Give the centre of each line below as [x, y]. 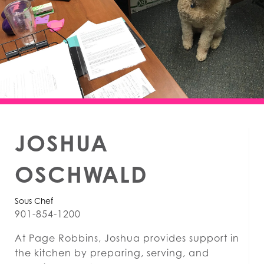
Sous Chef [34, 201]
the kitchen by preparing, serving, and [112, 253]
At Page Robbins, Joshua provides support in [127, 238]
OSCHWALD [81, 174]
